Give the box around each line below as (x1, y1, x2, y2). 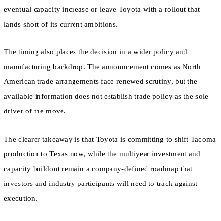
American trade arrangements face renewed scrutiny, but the (4, 77, 198, 86)
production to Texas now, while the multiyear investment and (4, 149, 201, 158)
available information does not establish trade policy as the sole (4, 92, 209, 101)
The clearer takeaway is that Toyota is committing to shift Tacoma (4, 135, 216, 143)
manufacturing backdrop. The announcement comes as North (4, 63, 201, 71)
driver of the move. (4, 107, 66, 115)
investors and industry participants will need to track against (4, 179, 198, 187)
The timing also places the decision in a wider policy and (4, 48, 188, 56)
